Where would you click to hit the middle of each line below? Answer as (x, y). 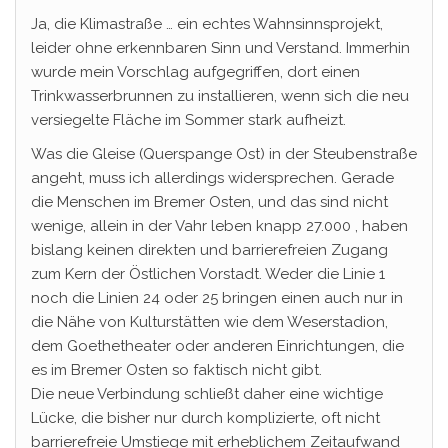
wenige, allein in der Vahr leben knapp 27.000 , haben (219, 226)
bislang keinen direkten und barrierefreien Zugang (209, 250)
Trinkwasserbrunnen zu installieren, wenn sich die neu (220, 96)
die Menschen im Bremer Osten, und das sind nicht (209, 202)
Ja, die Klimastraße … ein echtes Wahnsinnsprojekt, (207, 24)
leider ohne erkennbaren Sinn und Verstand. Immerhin (220, 48)
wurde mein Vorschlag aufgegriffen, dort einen (195, 72)
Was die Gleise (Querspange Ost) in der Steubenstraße (224, 154)
